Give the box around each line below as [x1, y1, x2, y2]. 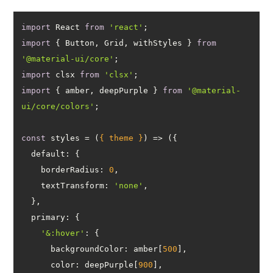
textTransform [41, 180, 105, 190]
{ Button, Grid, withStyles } [51, 38, 197, 48]
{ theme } [99, 133, 144, 143]
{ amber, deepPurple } [51, 85, 163, 95]
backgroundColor [51, 244, 124, 253]
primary [31, 212, 66, 222]
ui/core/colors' [21, 101, 95, 111]
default [31, 149, 66, 158]
